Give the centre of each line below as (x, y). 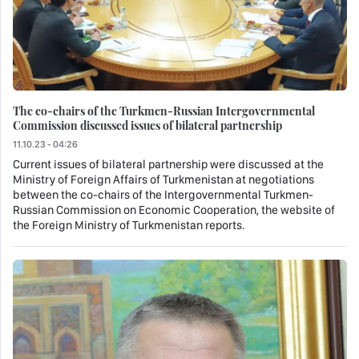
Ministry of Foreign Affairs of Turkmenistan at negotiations (163, 180)
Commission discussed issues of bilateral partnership (147, 125)
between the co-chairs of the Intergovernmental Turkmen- (163, 195)
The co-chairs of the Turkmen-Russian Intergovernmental (164, 111)
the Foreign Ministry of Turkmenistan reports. (129, 226)
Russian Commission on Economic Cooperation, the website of (174, 210)
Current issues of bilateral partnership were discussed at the (168, 165)
